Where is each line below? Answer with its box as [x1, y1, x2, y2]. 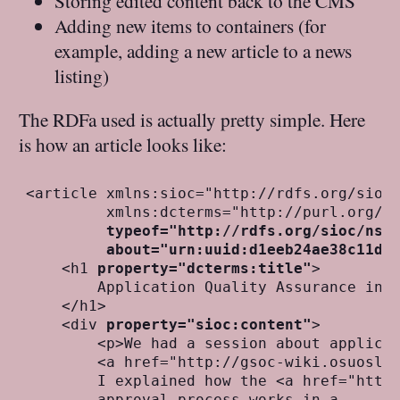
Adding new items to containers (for [54, 12, 327, 39]
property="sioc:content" [106, 315, 312, 333]
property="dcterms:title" [97, 259, 312, 277]
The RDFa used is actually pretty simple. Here [19, 106, 366, 133]
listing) [54, 62, 110, 89]
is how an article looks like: [19, 131, 228, 158]
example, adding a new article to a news [54, 37, 353, 64]
